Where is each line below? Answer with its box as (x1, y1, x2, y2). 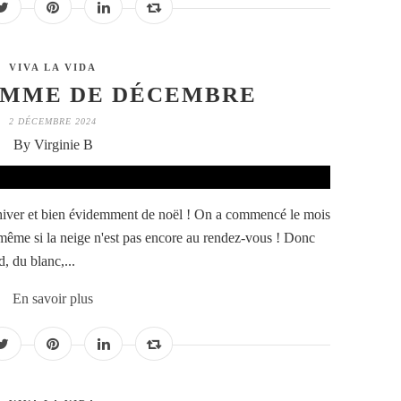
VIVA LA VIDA (9, 62, 97, 73)
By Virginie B (13, 137, 93, 153)
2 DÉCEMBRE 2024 (9, 116, 97, 127)
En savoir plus (13, 291, 93, 307)
